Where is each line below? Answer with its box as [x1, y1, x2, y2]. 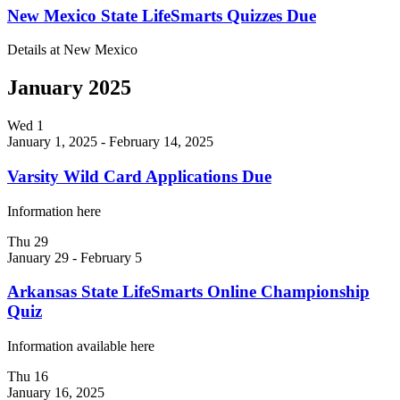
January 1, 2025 [7, 134, 97, 150]
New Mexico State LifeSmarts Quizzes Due [7, 5, 316, 25]
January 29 [7, 249, 69, 265]
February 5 [80, 249, 142, 265]
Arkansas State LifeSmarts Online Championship [7, 282, 370, 302]
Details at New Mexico [7, 42, 137, 58]
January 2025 [7, 76, 131, 100]
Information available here [7, 338, 154, 354]
